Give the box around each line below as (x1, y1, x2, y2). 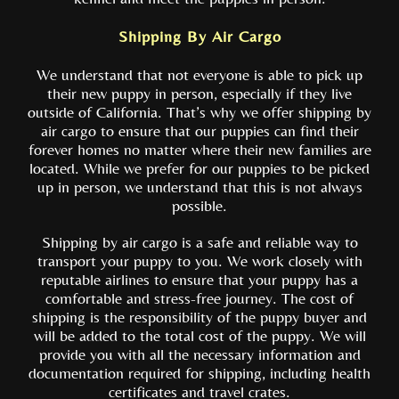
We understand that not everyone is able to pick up (37, 65, 362, 84)
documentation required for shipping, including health (28, 363, 370, 382)
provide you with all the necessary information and (38, 345, 361, 363)
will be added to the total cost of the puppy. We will (33, 326, 366, 345)
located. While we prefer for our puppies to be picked (29, 159, 370, 177)
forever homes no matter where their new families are (28, 140, 371, 159)
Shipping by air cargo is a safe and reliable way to (41, 232, 358, 251)
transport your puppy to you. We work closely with (37, 251, 362, 270)
